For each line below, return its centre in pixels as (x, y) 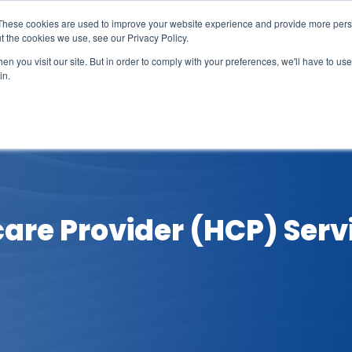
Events (181, 93)
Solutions (99, 93)
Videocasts (270, 93)
